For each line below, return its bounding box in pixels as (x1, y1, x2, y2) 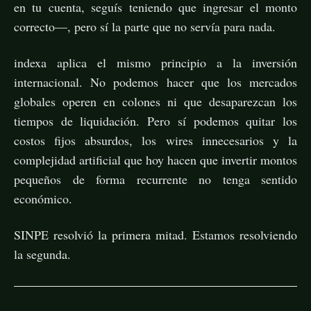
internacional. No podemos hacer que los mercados (14, 73, 297, 90)
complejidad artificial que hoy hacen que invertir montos (14, 151, 297, 168)
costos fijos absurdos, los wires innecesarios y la (14, 131, 297, 149)
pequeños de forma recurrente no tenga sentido (14, 170, 297, 187)
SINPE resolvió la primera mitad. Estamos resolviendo (14, 226, 297, 243)
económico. (14, 190, 72, 207)
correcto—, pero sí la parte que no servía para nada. (14, 17, 276, 35)
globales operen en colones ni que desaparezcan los (14, 92, 297, 110)
